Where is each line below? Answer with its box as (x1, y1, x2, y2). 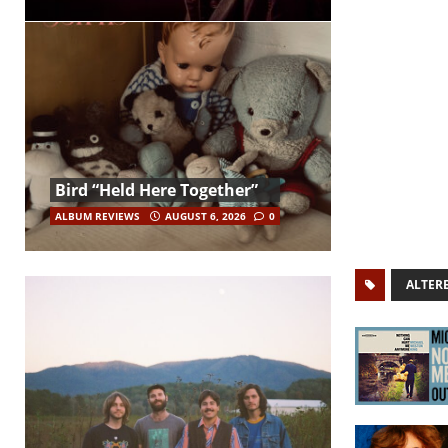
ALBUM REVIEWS (55, 208, 140, 223)
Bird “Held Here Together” (55, 178, 258, 201)
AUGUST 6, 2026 (165, 208, 246, 223)
